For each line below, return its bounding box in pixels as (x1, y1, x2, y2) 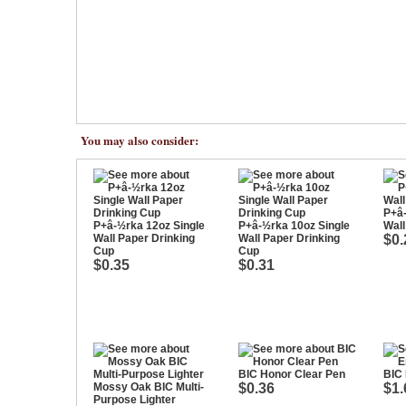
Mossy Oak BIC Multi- (93, 381, 204, 393)
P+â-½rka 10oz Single (238, 219, 350, 232)
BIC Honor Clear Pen (238, 368, 345, 381)
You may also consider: (81, 131, 198, 149)
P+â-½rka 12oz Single (93, 219, 205, 232)
